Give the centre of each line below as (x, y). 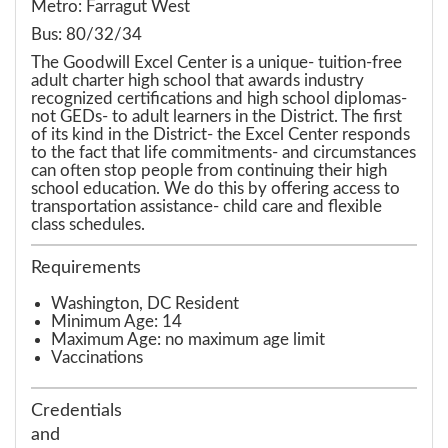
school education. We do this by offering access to (215, 188)
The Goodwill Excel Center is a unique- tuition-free (216, 62)
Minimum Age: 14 (116, 321)
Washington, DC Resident (145, 303)
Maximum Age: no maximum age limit (188, 339)
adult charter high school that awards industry (197, 80)
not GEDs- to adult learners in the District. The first (216, 116)
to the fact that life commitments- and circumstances (223, 152)
